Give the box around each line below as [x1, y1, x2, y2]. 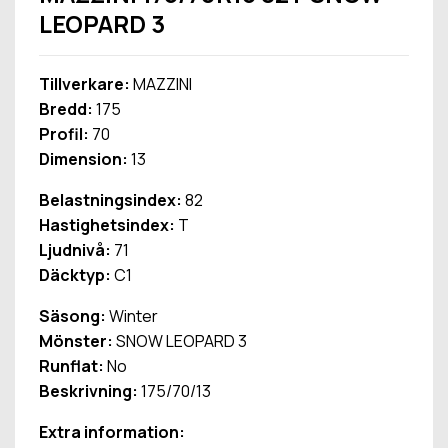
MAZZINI [130, 73, 192, 96]
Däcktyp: [39, 264, 111, 287]
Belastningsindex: [39, 189, 182, 212]
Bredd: [39, 98, 93, 121]
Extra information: [39, 421, 185, 444]
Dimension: [39, 148, 128, 171]
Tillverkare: [39, 73, 130, 96]
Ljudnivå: [39, 239, 111, 262]
